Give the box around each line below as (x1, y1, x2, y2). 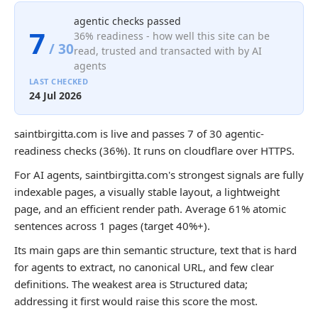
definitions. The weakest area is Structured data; (14, 277, 248, 291)
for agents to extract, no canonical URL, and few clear (14, 260, 274, 274)
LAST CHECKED (29, 76, 89, 87)
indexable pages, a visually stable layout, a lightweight (14, 185, 280, 199)
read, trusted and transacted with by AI (74, 44, 262, 57)
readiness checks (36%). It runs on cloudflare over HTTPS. (14, 143, 295, 158)
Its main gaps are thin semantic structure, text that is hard (14, 243, 297, 257)
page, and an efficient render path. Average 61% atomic (14, 202, 286, 216)
